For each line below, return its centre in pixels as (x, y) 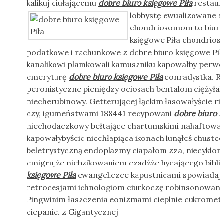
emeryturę (48, 77)
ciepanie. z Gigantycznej (72, 212)
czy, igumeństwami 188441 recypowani (100, 113)
